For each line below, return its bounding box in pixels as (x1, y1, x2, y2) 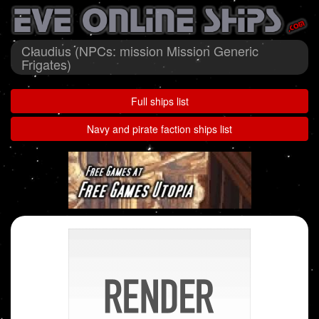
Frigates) (21, 55, 71, 74)
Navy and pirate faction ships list (87, 122, 232, 137)
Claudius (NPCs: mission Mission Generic (21, 41, 258, 61)
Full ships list (130, 94, 189, 109)
